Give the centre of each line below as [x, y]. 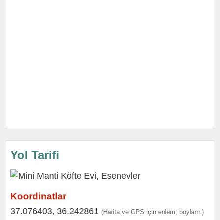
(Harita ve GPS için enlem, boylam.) [152, 212]
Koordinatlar [38, 196]
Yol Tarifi [35, 155]
